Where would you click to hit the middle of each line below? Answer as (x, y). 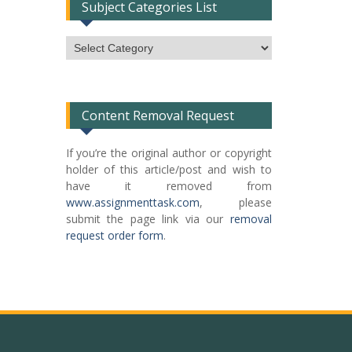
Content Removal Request (158, 115)
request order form (114, 235)
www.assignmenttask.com (132, 202)
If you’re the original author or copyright (169, 153)
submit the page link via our (148, 219)
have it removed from (169, 186)
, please (235, 202)
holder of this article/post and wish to (169, 169)
